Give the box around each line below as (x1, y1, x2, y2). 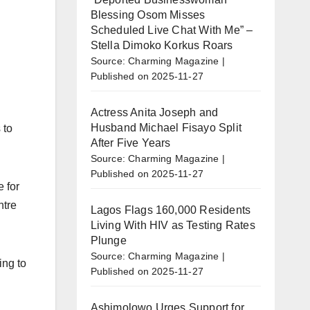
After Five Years (90, 136, 171, 149)
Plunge (90, 234, 127, 246)
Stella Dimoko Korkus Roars (90, 39, 233, 51)
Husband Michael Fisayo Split (90, 121, 242, 134)
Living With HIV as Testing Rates (90, 219, 255, 231)
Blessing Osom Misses (90, 8, 206, 21)
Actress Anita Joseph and (90, 106, 219, 118)
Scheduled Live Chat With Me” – (90, 24, 253, 36)
